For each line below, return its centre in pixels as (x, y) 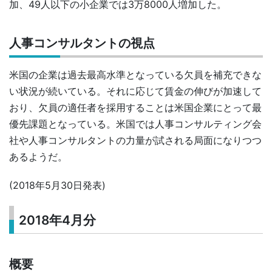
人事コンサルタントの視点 (82, 43)
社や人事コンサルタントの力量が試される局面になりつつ (135, 141)
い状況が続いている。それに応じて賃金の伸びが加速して (135, 91)
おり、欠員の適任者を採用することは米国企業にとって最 (135, 108)
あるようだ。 (38, 157)
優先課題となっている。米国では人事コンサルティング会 (135, 124)
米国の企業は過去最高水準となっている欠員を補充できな (135, 75)
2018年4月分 (58, 220)
